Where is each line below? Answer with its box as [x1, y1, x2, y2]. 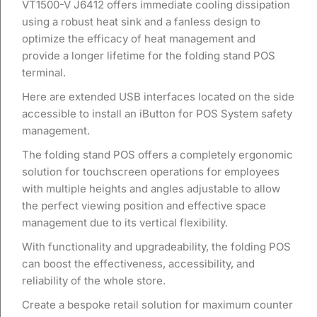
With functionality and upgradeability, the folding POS [22, 240, 291, 253]
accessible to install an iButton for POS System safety [22, 107, 292, 120]
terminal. [22, 66, 66, 79]
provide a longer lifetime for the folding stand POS [22, 49, 275, 62]
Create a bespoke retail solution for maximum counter [22, 298, 293, 311]
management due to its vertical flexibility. [22, 216, 228, 229]
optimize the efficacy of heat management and [22, 32, 255, 45]
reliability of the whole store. [22, 274, 166, 287]
